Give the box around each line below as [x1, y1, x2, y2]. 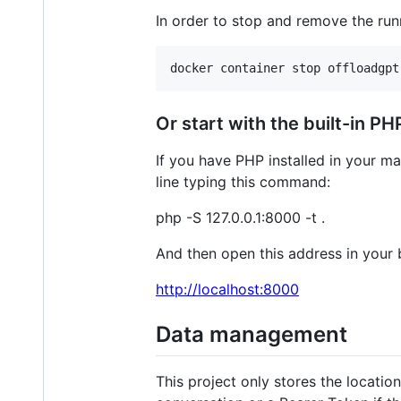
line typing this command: [156, 173, 330, 192]
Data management [156, 321, 347, 348]
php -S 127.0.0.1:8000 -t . [156, 209, 325, 227]
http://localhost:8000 [156, 280, 299, 299]
